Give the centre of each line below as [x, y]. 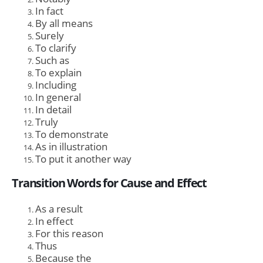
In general [58, 97]
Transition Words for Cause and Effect [109, 183]
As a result [59, 209]
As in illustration [71, 146]
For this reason [69, 234]
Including [56, 85]
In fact [49, 11]
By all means [64, 23]
